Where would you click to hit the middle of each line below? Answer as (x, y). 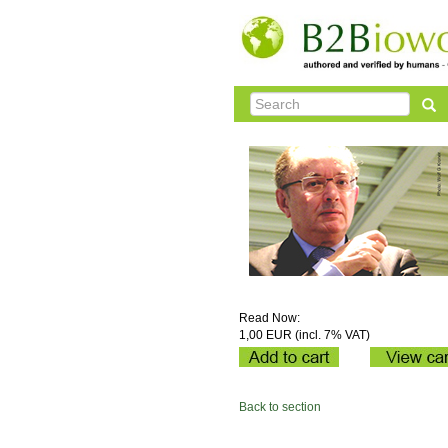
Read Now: (269, 318)
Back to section (280, 407)
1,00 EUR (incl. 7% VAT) (304, 335)
